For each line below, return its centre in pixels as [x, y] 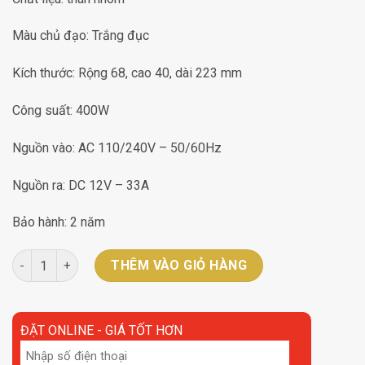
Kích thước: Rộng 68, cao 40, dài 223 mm [127, 73]
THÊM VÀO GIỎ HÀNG [179, 266]
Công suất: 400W [61, 111]
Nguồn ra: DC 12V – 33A [81, 185]
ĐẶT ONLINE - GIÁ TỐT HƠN [101, 331]
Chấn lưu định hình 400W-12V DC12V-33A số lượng [152, 258]
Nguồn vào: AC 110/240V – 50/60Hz [117, 147]
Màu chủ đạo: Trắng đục [81, 36]
